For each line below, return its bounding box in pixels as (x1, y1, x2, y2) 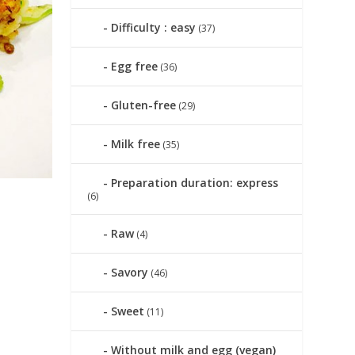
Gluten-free (111, 97, 177, 113)
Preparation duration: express (111, 175, 279, 191)
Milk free (111, 136, 161, 152)
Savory (111, 265, 149, 281)
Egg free (111, 59, 158, 74)
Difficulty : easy (111, 20, 197, 36)
